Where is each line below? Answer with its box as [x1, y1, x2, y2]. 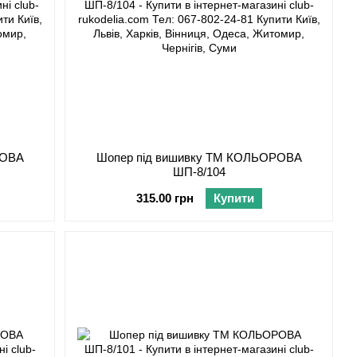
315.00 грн [135, 191, 194, 206]
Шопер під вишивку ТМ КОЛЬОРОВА [96, 151, 302, 165]
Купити [213, 191, 254, 206]
